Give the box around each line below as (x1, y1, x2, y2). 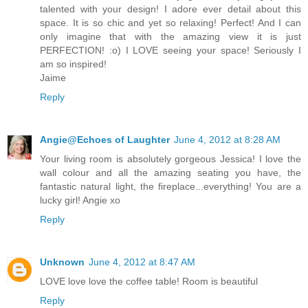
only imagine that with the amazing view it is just (40, 31, 301, 43)
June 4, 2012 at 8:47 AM (89, 256, 195, 268)
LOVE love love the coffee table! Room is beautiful (40, 276, 258, 287)
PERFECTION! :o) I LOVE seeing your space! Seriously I (40, 45, 301, 56)
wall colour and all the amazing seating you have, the (40, 167, 301, 179)
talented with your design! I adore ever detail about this (40, 3, 301, 15)
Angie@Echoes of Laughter (40, 134, 170, 146)
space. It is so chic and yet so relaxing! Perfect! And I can (40, 17, 301, 29)
